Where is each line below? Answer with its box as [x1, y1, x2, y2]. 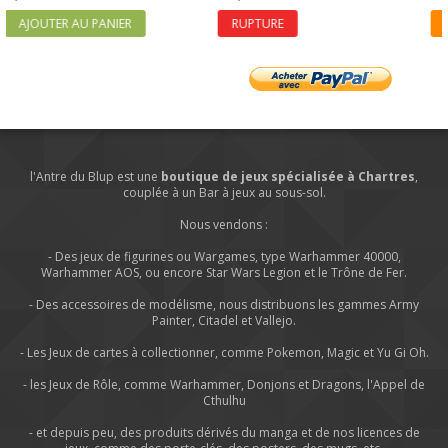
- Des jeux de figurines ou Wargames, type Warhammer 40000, [47, 247, 401, 265]
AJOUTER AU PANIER [35, 14, 148, 32]
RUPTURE [248, 14, 300, 32]
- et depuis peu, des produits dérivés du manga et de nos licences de [28, 423, 420, 441]
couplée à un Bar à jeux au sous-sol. [122, 183, 326, 201]
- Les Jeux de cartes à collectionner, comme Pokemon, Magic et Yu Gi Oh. [19, 343, 429, 361]
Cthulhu [202, 391, 246, 409]
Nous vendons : [180, 215, 268, 233]
